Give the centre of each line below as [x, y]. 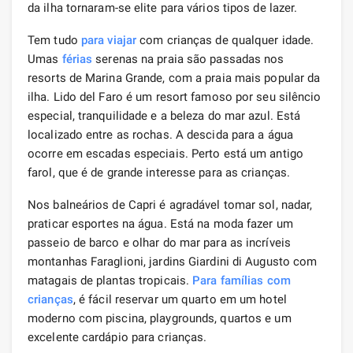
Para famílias [228, 280]
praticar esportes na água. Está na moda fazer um [160, 223]
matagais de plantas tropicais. [110, 280]
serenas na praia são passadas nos [188, 59]
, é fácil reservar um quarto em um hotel [180, 299]
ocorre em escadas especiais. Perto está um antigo [165, 153]
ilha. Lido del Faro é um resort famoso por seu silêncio [175, 97]
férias [77, 59]
